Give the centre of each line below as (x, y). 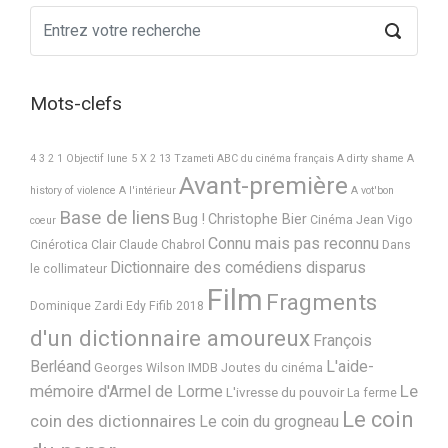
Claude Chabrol (162, 244)
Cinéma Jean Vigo (361, 219)
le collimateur (68, 268)
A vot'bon (372, 190)
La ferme (372, 392)
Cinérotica (59, 244)
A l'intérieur (147, 190)
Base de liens (114, 217)
